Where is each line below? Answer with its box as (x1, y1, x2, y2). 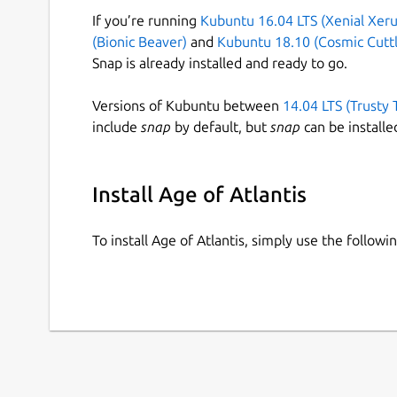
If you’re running (92, 12, 200, 28)
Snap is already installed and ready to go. (92, 54, 347, 71)
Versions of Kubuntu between (92, 97, 283, 113)
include (92, 118, 141, 135)
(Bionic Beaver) (92, 33, 187, 50)
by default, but (171, 118, 270, 135)
